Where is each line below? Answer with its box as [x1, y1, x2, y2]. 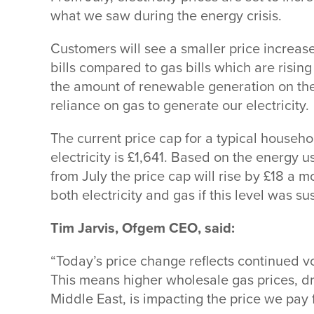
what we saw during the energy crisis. [50, 8, 289, 25]
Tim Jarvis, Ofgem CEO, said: [50, 220, 238, 237]
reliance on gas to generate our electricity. [50, 97, 313, 114]
